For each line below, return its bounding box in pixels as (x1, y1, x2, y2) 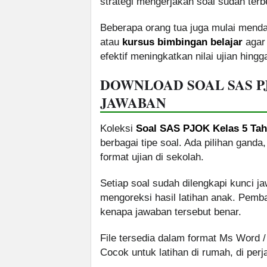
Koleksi (100, 123, 136, 135)
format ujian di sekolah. (100, 151, 204, 163)
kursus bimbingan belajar (122, 36, 243, 48)
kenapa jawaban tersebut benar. (100, 206, 241, 218)
